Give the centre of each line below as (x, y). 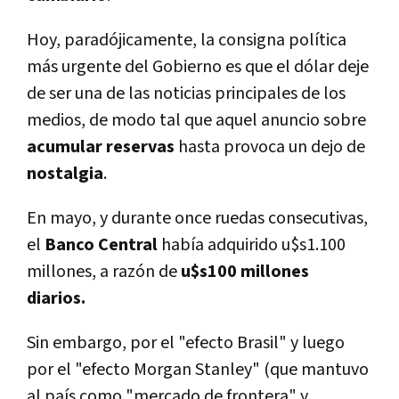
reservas (140, 147)
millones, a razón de (104, 272)
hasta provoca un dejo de (270, 147)
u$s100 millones (245, 272)
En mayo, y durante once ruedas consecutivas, (197, 219)
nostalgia (65, 174)
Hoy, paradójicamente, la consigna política (187, 41)
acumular (65, 147)
